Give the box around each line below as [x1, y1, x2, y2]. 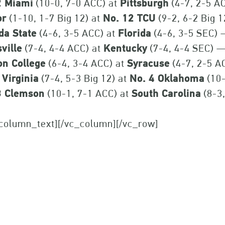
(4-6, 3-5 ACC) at [37, 27, 118, 39]
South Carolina [132, 87, 201, 99]
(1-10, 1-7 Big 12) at [7, 12, 103, 24]
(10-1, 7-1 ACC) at [45, 87, 132, 99]
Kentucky [103, 42, 147, 54]
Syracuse [127, 57, 170, 69]
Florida [118, 27, 151, 39]
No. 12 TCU [103, 12, 156, 24]
